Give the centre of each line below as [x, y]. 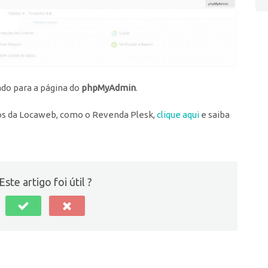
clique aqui [178, 114]
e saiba [214, 114]
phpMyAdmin [109, 87]
